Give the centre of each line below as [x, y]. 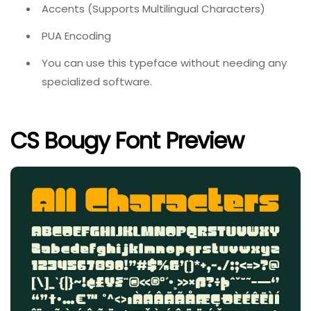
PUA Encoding [76, 35]
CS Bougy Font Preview [127, 141]
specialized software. [97, 81]
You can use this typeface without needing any [164, 62]
